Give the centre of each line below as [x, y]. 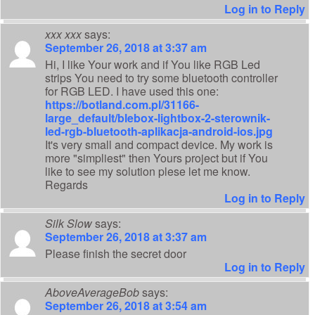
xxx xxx [63, 34]
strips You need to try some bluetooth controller [161, 78]
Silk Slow [69, 224]
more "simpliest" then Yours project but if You [156, 158]
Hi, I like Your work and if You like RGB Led [153, 65]
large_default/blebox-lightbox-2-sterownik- [157, 118]
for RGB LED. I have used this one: [132, 91]
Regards [66, 185]
